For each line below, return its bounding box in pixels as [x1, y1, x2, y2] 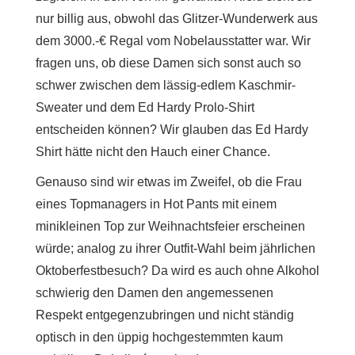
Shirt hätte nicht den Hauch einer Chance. [36, 144, 270, 158]
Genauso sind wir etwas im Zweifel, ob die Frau [36, 174, 302, 189]
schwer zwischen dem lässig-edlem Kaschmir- [36, 78, 296, 92]
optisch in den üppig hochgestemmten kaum [36, 330, 283, 344]
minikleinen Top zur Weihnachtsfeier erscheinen [36, 219, 305, 233]
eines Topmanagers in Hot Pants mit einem [36, 197, 277, 211]
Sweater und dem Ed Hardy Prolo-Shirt [36, 100, 254, 114]
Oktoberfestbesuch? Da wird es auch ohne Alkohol [36, 263, 319, 277]
